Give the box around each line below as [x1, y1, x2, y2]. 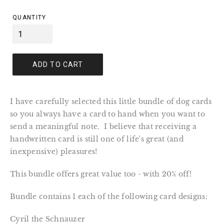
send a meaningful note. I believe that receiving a [10, 122, 197, 131]
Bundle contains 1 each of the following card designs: [10, 192, 207, 201]
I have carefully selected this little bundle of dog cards [10, 97, 211, 106]
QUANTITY [12, 14, 46, 21]
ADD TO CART [32, 60, 83, 68]
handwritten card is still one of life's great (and [10, 134, 183, 144]
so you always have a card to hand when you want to [10, 109, 205, 119]
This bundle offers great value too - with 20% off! [10, 169, 191, 179]
